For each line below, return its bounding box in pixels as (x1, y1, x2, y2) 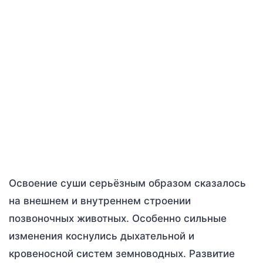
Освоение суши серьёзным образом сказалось (9, 177, 246, 189)
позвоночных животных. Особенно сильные (9, 212, 227, 224)
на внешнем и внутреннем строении (9, 194, 191, 207)
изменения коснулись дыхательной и (9, 230, 194, 242)
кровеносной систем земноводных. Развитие (9, 247, 235, 259)
